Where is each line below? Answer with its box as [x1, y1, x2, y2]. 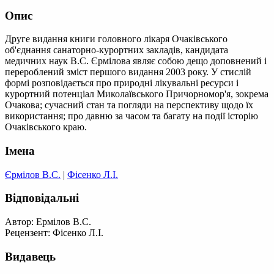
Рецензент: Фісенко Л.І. [5, 228, 103, 239]
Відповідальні [5, 191, 79, 205]
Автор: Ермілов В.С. [5, 217, 91, 228]
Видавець [5, 250, 56, 263]
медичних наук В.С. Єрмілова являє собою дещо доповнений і [5, 56, 267, 67]
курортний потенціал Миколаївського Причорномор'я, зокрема [5, 89, 268, 100]
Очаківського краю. [5, 122, 87, 133]
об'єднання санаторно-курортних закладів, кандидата [5, 45, 228, 56]
